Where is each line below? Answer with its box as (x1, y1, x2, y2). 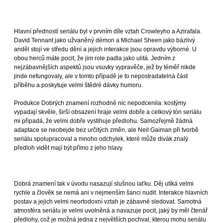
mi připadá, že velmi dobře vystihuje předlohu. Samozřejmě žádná (14, 117, 193, 124)
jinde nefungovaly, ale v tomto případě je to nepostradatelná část (14, 72, 188, 80)
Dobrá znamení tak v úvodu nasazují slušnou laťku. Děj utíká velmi (14, 180, 194, 187)
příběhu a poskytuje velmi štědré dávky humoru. (14, 81, 143, 89)
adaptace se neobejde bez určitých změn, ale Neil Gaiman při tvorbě (14, 126, 199, 133)
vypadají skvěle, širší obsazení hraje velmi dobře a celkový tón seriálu (14, 108, 202, 115)
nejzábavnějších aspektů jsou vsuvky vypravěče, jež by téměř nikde (14, 63, 196, 71)
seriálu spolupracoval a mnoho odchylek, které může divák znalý (14, 135, 188, 142)
